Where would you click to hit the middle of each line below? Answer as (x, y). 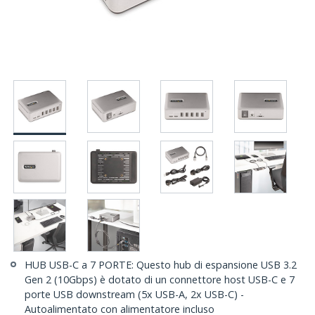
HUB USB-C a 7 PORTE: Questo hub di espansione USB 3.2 (161, 265)
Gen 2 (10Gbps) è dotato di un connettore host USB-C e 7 (160, 280)
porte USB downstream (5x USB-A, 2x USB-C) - (134, 295)
